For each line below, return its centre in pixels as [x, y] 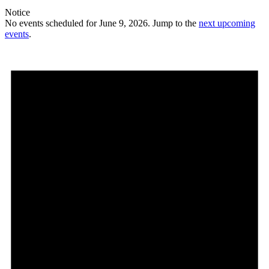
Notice [17, 12]
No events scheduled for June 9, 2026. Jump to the [102, 23]
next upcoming [227, 23]
